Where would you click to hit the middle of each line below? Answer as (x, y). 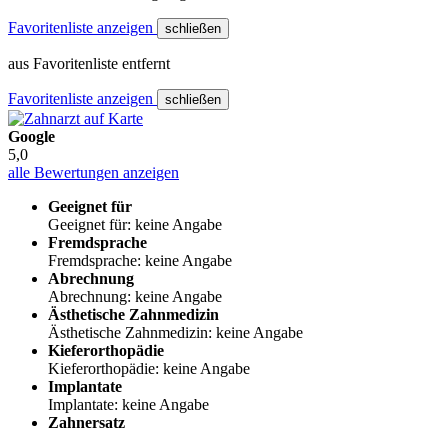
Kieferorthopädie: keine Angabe (149, 368)
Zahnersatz (86, 422)
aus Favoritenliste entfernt (89, 63)
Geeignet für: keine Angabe (135, 224)
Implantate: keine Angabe (128, 404)
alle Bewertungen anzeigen (93, 172)
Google (31, 136)
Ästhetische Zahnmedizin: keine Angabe (175, 332)
